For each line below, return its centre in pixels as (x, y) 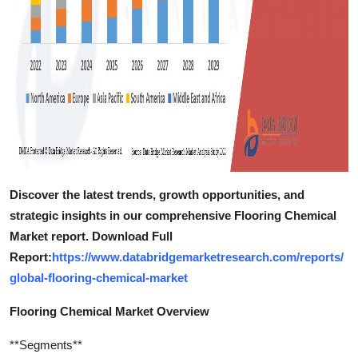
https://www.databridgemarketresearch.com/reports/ (198, 257)
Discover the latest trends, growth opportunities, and (157, 194)
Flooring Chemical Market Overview (109, 311)
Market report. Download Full (91, 236)
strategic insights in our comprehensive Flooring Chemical (173, 215)
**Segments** (46, 344)
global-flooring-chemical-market (99, 277)
